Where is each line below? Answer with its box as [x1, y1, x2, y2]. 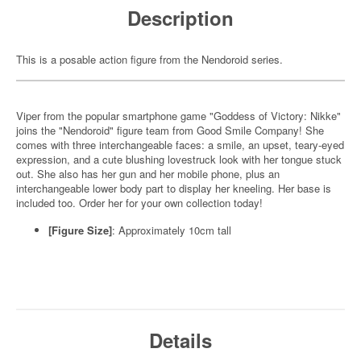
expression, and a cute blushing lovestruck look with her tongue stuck [16, 151, 342, 167]
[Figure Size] [48, 222, 112, 238]
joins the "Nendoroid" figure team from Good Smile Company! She [16, 122, 324, 138]
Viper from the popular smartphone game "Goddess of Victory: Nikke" [16, 108, 341, 123]
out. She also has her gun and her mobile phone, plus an [16, 166, 280, 181]
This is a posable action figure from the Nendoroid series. [16, 52, 283, 67]
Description [127, 4, 234, 31]
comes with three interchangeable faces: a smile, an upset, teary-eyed [16, 137, 344, 152]
